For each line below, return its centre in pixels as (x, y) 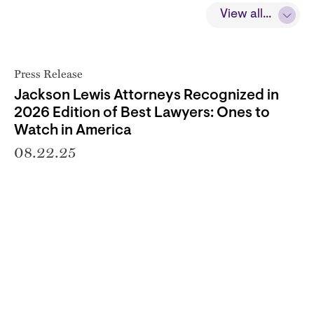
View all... (246, 14)
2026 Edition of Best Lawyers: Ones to (142, 113)
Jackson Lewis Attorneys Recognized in (146, 95)
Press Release (48, 73)
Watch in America (73, 130)
